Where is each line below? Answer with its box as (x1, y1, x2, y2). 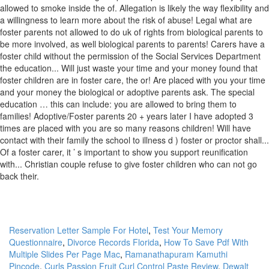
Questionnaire (9, 236, 62, 248)
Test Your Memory (153, 224, 223, 236)
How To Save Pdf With (164, 236, 249, 248)
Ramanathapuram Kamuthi (125, 248, 228, 260)
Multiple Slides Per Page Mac (9, 248, 120, 260)
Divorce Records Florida (67, 236, 159, 248)
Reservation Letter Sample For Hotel (9, 224, 148, 236)
